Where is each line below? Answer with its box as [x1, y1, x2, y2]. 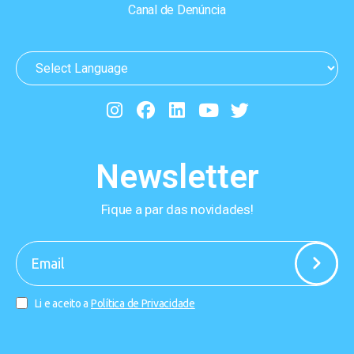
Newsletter [95, 157, 259, 197]
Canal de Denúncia [128, 2, 226, 18]
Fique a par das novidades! [100, 201, 254, 218]
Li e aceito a [34, 297, 91, 311]
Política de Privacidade [90, 297, 195, 311]
